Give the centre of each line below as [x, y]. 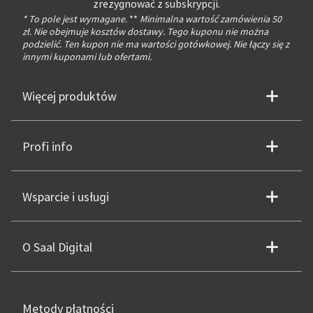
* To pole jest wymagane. [75, 19]
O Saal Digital [57, 248]
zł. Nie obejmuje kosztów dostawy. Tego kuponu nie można [145, 32]
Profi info [48, 147]
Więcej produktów [70, 97]
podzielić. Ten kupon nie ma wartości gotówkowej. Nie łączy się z [156, 44]
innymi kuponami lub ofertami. [87, 57]
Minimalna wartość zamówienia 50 [210, 19]
